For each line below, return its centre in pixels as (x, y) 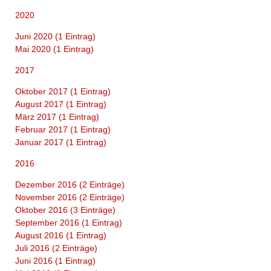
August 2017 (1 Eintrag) (60, 104)
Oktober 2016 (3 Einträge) (65, 210)
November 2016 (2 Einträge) (70, 197)
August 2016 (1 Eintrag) (60, 235)
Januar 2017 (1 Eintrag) (60, 142)
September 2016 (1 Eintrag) (68, 222)
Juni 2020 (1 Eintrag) (55, 36)
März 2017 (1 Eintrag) (57, 116)
